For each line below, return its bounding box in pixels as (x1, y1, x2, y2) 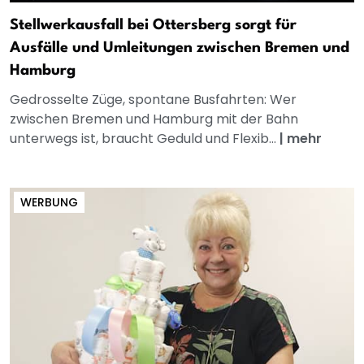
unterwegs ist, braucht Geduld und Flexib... (10, 129, 279, 149)
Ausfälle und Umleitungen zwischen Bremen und (10, 41, 349, 56)
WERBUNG (20, 194, 78, 211)
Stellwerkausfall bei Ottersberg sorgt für (10, 18, 297, 33)
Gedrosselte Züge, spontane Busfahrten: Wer (10, 90, 297, 110)
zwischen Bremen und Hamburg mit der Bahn (10, 110, 298, 129)
